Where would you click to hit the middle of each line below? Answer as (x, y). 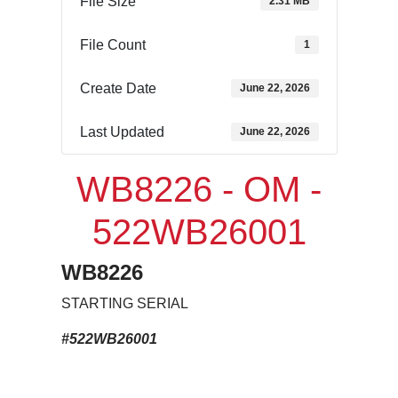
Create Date (118, 88)
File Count (112, 44)
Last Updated (122, 131)
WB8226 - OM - (199, 189)
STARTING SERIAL (124, 303)
